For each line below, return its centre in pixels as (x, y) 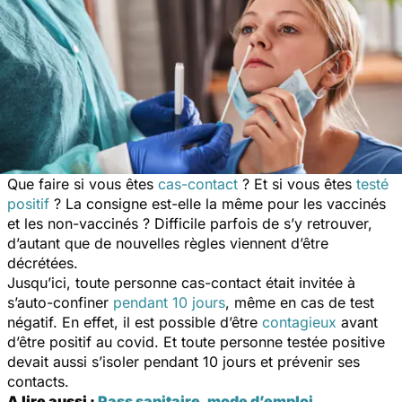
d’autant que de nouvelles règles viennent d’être (168, 243)
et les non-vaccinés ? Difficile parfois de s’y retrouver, (190, 223)
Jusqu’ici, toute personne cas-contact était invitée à (181, 282)
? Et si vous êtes (297, 184)
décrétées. (43, 262)
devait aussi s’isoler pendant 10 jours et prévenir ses (184, 361)
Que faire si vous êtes (83, 184)
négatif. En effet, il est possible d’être (135, 322)
